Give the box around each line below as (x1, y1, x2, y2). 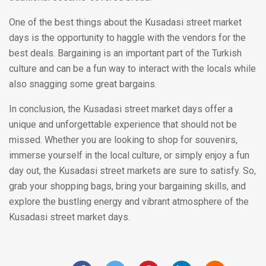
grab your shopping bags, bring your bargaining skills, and (9, 180, 246, 192)
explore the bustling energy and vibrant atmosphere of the (9, 195, 249, 207)
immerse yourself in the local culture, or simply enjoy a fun (9, 149, 249, 161)
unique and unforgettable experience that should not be (9, 118, 237, 130)
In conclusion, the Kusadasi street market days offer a (9, 103, 233, 115)
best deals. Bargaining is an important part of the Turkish (9, 47, 242, 59)
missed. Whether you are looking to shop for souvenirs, (9, 134, 237, 145)
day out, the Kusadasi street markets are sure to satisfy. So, (9, 164, 256, 176)
